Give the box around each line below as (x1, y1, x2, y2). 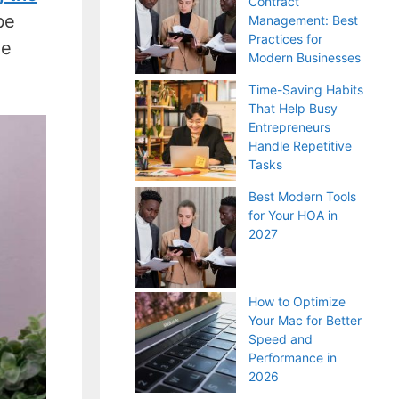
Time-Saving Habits (248, 82, 363, 97)
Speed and (248, 331, 313, 346)
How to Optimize (248, 294, 346, 309)
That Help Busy (248, 101, 338, 116)
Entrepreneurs (248, 119, 330, 134)
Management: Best (248, 12, 358, 28)
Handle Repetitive (248, 138, 352, 153)
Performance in (248, 350, 337, 365)
